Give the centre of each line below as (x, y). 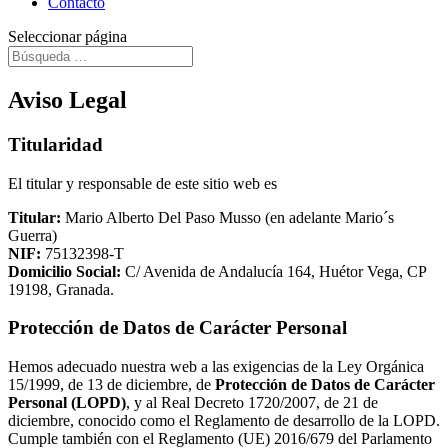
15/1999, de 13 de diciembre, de (111, 384)
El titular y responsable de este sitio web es (142, 183)
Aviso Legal (67, 99)
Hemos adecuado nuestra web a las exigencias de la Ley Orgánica (216, 366)
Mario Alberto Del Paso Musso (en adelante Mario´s (227, 217)
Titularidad (55, 144)
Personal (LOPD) (67, 402)
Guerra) (32, 235)
